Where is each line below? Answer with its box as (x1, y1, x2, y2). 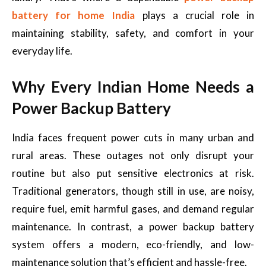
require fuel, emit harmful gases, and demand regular (12, 202, 254, 215)
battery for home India (12, 9, 135, 21)
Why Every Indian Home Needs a (12, 77, 254, 96)
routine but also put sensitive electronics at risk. (12, 167, 254, 179)
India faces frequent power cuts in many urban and (12, 131, 254, 144)
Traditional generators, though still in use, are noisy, (12, 185, 254, 197)
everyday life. (12, 45, 72, 57)
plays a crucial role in (135, 9, 254, 21)
